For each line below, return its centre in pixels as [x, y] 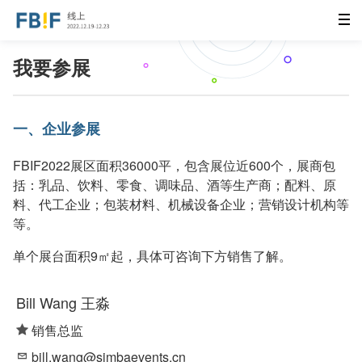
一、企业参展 [57, 128]
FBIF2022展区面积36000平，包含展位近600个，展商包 [174, 165]
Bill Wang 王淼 [63, 302]
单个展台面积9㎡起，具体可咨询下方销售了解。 [152, 255]
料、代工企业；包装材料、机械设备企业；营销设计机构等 [181, 204]
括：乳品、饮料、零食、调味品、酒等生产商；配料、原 [175, 184]
